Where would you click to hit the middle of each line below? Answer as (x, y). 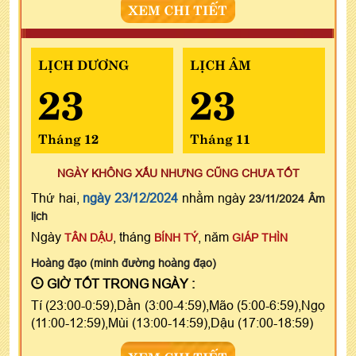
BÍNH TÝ (176, 237)
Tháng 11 (220, 137)
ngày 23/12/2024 (131, 197)
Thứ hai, (57, 197)
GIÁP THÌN (260, 237)
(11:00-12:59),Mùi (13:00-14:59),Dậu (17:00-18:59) (172, 322)
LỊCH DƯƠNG (83, 63)
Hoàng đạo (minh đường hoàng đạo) (124, 263)
